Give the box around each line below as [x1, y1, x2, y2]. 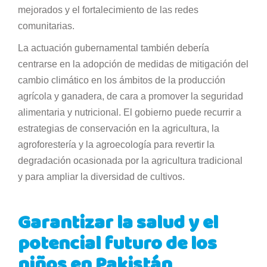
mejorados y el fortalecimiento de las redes [18, 4, 198, 15]
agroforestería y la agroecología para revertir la [18, 139, 215, 150]
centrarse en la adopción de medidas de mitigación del [18, 58, 249, 69]
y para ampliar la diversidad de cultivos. [18, 171, 187, 182]
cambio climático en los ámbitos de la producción [18, 74, 225, 85]
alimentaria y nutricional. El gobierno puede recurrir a [18, 107, 241, 117]
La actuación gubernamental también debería [18, 42, 209, 53]
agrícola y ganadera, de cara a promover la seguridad [18, 91, 243, 101]
